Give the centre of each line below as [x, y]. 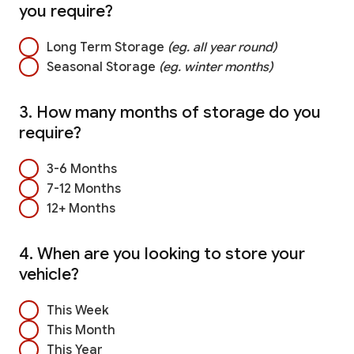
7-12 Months [84, 188]
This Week [78, 310]
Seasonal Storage [103, 67]
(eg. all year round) [222, 47]
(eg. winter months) [216, 67]
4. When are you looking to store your [162, 254]
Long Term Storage [107, 47]
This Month [81, 330]
